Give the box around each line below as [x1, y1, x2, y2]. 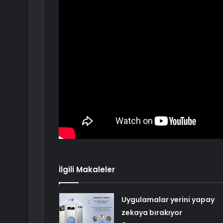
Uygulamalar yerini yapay [121, 195, 215, 205]
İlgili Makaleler [59, 164, 115, 175]
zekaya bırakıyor [121, 208, 182, 218]
